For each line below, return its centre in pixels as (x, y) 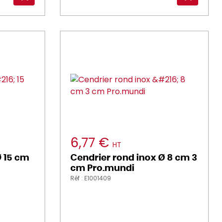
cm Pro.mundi (102, 168)
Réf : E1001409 (91, 178)
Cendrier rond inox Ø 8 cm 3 (134, 158)
